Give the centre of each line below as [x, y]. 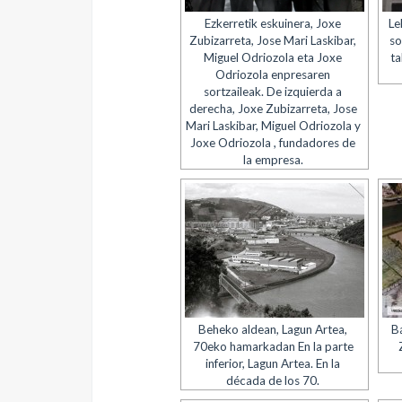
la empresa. [273, 160]
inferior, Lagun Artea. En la [273, 363]
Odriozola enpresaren [273, 74]
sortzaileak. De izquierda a [273, 92]
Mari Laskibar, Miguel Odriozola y [273, 126]
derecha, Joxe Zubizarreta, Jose [273, 109]
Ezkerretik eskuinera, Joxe [273, 23]
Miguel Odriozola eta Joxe [273, 57]
